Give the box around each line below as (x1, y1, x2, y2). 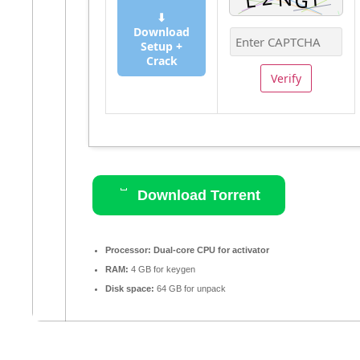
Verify (271, 70, 301, 86)
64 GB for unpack (154, 283, 226, 293)
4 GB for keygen (129, 264, 195, 274)
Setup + (141, 38, 182, 54)
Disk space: (105, 283, 154, 293)
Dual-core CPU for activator (151, 244, 269, 255)
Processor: (105, 244, 151, 255)
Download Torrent (133, 186, 260, 203)
